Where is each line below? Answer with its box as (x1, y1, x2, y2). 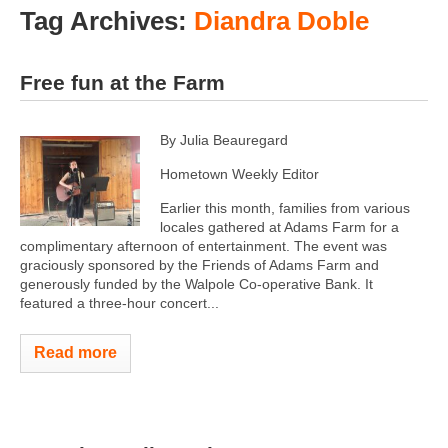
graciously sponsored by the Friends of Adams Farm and (20, 256, 379, 273)
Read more (34, 343, 117, 361)
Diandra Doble (194, 6, 369, 36)
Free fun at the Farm (20, 70, 225, 94)
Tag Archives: (20, 6, 194, 36)
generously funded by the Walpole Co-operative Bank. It (20, 275, 373, 292)
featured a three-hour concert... (20, 294, 219, 311)
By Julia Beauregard (160, 131, 288, 148)
